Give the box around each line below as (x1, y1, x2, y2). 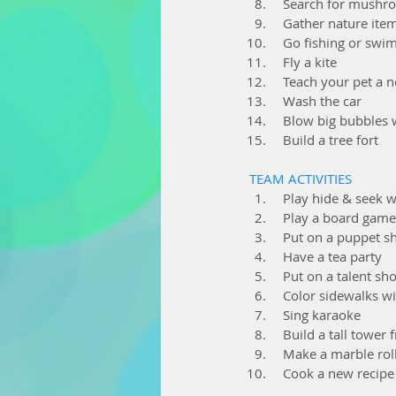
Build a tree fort (283, 131, 378, 149)
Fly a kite (283, 53, 337, 72)
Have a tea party (283, 247, 382, 266)
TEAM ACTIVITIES (249, 170, 352, 188)
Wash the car (283, 92, 362, 110)
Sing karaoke (283, 306, 361, 324)
